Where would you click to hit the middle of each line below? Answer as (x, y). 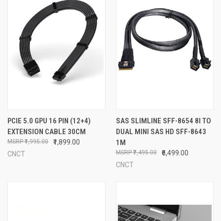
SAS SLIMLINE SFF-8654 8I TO (163, 121)
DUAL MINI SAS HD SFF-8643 (161, 131)
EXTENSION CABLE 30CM (47, 131)
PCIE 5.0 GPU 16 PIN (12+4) (49, 121)
